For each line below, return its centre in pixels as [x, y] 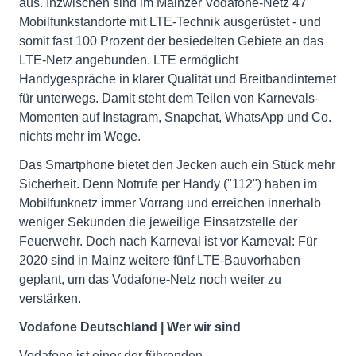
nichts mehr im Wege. [80, 136]
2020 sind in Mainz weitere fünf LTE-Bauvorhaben [160, 260]
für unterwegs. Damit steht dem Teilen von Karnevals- [169, 98]
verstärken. [50, 298]
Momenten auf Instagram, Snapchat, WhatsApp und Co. [175, 117]
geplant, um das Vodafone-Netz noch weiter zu [150, 279]
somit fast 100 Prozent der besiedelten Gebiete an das [171, 41]
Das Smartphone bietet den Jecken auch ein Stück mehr [177, 165]
